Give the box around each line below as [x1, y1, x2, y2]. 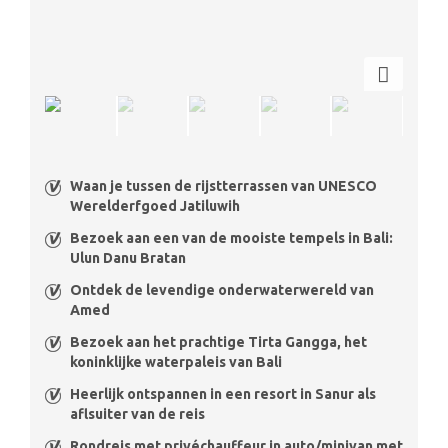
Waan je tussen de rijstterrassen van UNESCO [70, 177, 377, 194]
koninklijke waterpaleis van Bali [70, 353, 282, 370]
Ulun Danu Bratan [70, 249, 186, 266]
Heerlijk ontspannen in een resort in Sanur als [70, 385, 376, 402]
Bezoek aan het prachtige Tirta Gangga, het [70, 333, 367, 350]
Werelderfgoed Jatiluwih [70, 197, 240, 214]
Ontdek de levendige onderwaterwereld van [70, 281, 374, 298]
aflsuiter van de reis [70, 405, 205, 422]
